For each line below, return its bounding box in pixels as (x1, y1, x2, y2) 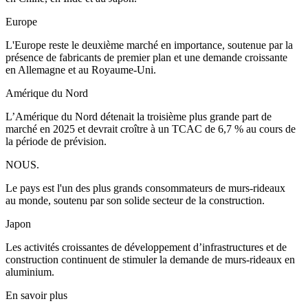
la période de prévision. (5, 135, 107, 148)
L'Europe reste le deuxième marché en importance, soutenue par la (5, 39, 293, 52)
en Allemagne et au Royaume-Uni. (5, 64, 156, 76)
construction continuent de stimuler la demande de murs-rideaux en (5, 254, 295, 266)
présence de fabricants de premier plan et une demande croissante (5, 52, 287, 64)
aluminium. (5, 266, 54, 278)
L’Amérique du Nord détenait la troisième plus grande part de (5, 111, 272, 123)
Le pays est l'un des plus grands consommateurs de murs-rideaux (5, 182, 285, 195)
